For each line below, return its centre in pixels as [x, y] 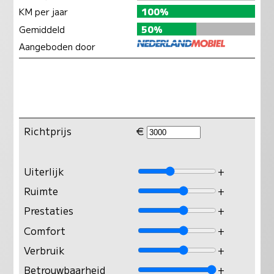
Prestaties [49, 211]
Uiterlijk [44, 171]
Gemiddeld [42, 29]
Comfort [45, 230]
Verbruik [45, 250]
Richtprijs [48, 131]
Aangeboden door [57, 46]
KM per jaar [43, 12]
